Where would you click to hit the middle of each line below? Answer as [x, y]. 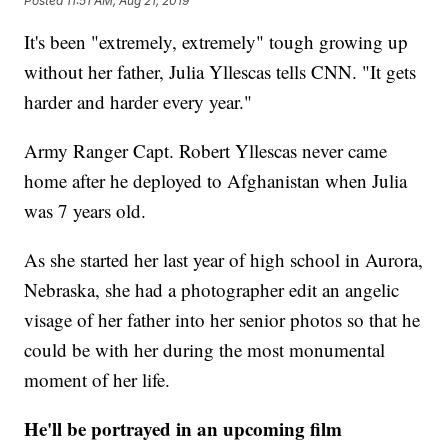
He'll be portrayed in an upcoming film [183, 429]
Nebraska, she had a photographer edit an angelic [212, 290]
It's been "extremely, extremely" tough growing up [216, 42]
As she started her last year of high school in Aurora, [224, 260]
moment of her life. [97, 380]
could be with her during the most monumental [205, 350]
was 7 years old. [85, 211]
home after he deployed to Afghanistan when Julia [216, 181]
